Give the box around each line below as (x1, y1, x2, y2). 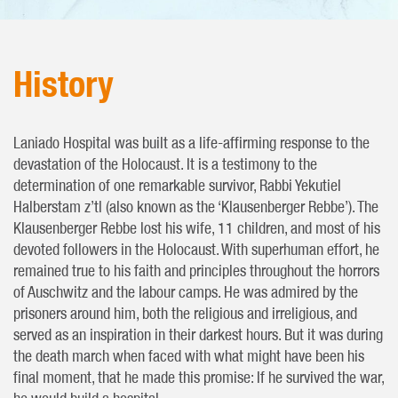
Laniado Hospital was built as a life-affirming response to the (13, 133, 370, 153)
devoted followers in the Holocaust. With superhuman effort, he (13, 240, 379, 259)
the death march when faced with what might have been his (13, 346, 364, 366)
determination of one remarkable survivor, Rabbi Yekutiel (13, 176, 341, 195)
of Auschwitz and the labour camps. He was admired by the (13, 283, 358, 302)
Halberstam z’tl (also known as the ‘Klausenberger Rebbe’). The (13, 197, 378, 217)
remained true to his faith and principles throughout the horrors (13, 261, 379, 281)
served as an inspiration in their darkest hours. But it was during (13, 325, 383, 345)
